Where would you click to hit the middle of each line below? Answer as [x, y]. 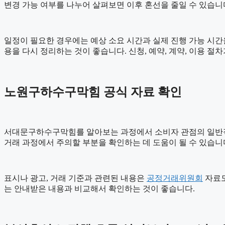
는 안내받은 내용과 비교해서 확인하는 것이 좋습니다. [99, 188]
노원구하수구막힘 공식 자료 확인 [93, 92]
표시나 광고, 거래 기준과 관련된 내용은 [75, 178]
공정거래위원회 [175, 178]
